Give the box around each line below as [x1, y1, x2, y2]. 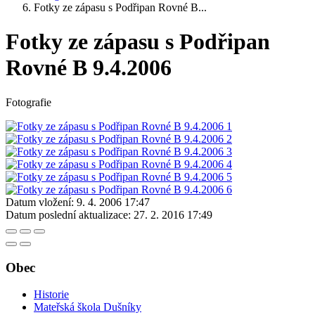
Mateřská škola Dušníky [34, 301, 141, 314]
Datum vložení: [6, 195, 74, 208]
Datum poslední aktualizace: [6, 208, 131, 221]
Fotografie [6, 96, 51, 108]
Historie [34, 288, 69, 301]
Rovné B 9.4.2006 [6, 55, 172, 81]
